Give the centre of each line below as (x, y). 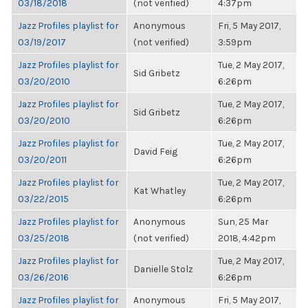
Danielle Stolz (163, 269)
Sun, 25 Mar (243, 221)
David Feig (155, 151)
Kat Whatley (159, 190)
